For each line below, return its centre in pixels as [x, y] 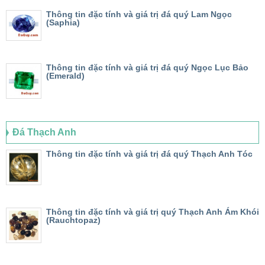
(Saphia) [63, 23]
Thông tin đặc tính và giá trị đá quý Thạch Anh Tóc [149, 154]
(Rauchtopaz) [73, 220]
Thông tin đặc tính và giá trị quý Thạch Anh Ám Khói [153, 212]
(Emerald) [65, 76]
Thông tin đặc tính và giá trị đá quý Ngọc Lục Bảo [147, 68]
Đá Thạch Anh [44, 132]
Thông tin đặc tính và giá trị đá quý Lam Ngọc [139, 14]
